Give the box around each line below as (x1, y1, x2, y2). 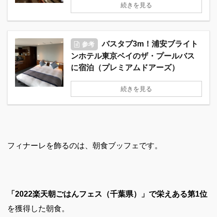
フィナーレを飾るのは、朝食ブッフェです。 (7, 141, 162, 150)
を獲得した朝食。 (7, 204, 69, 213)
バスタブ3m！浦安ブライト (102, 40, 198, 48)
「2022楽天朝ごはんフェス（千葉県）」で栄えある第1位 (7, 190, 207, 199)
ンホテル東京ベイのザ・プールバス (71, 52, 195, 61)
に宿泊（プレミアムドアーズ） (71, 63, 179, 72)
